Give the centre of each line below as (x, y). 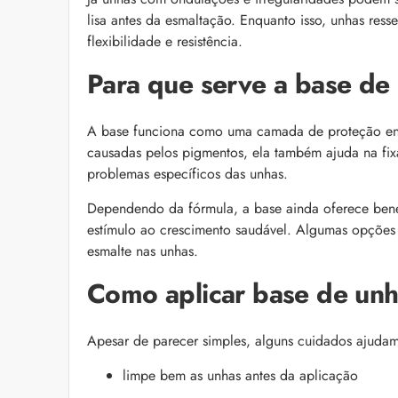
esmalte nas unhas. (143, 251)
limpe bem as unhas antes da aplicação (240, 375)
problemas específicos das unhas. (187, 173)
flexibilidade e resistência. (165, 41)
